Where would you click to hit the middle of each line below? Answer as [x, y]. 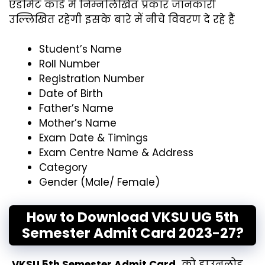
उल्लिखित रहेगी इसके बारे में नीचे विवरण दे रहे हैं [122, 19]
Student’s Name [80, 49]
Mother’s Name [78, 123]
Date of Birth [71, 94]
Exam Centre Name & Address [116, 153]
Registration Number [92, 79]
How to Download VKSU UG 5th [132, 217]
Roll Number [70, 64]
